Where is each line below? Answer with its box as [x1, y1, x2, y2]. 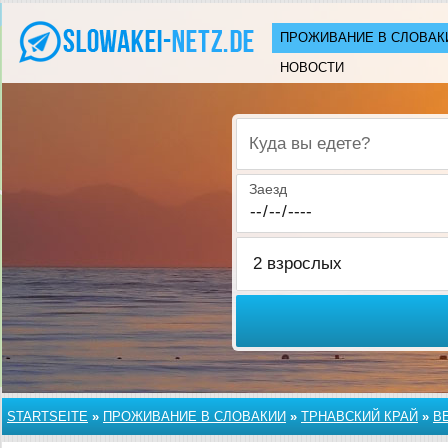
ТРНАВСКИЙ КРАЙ [301, 409, 418, 424]
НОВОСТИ [280, 60, 344, 75]
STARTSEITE [7, 409, 88, 424]
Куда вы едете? [249, 146, 352, 163]
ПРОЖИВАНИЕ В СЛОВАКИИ [103, 409, 286, 424]
